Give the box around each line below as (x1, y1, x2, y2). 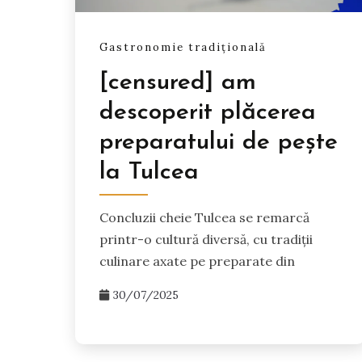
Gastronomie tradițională (99, 40, 267, 54)
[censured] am (99, 69, 256, 95)
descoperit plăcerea (99, 99, 316, 125)
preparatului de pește (99, 129, 338, 155)
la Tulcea (99, 159, 199, 185)
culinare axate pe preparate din (99, 252, 295, 269)
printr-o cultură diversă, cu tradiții (99, 230, 313, 247)
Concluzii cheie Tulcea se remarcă (99, 208, 309, 225)
